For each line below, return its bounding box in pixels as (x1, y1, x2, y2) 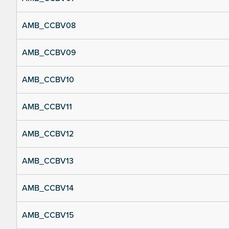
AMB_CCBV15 (22, 210, 74, 221)
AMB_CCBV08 (22, 20, 76, 31)
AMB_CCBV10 (22, 75, 74, 85)
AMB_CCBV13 (22, 156, 74, 167)
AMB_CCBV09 (22, 48, 76, 58)
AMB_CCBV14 (22, 183, 74, 194)
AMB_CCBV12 (22, 129, 74, 140)
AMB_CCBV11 (22, 102, 72, 112)
